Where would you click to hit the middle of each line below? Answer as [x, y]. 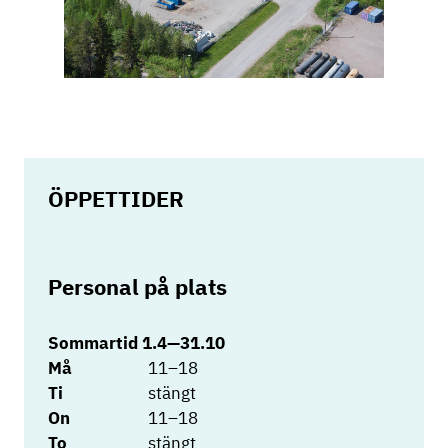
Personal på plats [137, 287]
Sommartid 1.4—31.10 [136, 342]
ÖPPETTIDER [116, 199]
